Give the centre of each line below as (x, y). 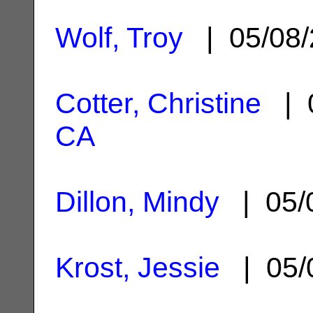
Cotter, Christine (158, 103)
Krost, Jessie (138, 267)
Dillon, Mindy (137, 202)
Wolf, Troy (119, 37)
